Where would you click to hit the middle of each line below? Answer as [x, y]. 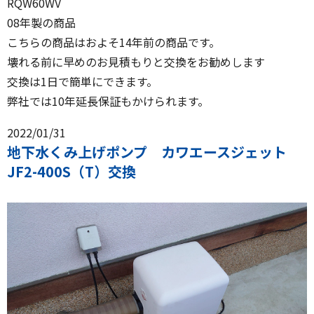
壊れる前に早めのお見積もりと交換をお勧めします [136, 62]
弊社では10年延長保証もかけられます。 [108, 101]
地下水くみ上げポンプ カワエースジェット [154, 152]
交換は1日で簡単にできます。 [82, 82]
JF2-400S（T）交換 [71, 172]
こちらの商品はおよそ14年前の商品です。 [114, 42]
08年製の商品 [41, 23]
